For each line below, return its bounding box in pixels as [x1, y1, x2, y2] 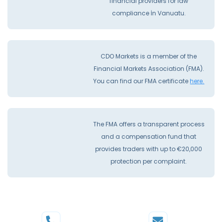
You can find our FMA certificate [93, 77, 190, 86]
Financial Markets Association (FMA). [93, 64, 204, 73]
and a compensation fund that [101, 132, 197, 141]
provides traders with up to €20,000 [95, 145, 203, 154]
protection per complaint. [111, 157, 187, 166]
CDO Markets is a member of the [101, 52, 197, 61]
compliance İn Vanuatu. [111, 9, 186, 18]
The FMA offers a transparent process [93, 120, 205, 129]
